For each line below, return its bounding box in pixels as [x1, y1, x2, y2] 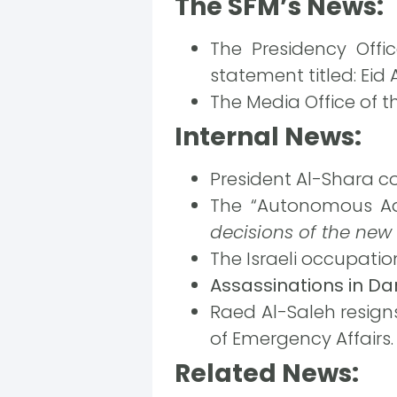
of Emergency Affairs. [210, 326, 393, 351]
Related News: [175, 356, 359, 391]
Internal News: [175, 120, 362, 154]
